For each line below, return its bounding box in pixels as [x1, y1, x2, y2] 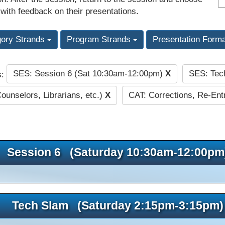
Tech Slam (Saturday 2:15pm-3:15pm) [12, 198, 223, 212]
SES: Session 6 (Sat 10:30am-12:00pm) [13, 69, 165, 79]
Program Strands [66, 35, 133, 45]
